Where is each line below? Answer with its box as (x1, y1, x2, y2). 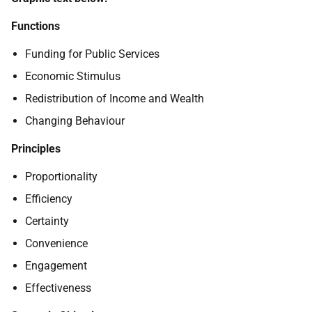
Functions (11, 19, 60, 33)
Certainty (25, 214, 69, 228)
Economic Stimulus (25, 70, 120, 84)
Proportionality (25, 170, 97, 184)
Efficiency (25, 192, 72, 206)
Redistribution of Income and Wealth (25, 92, 204, 106)
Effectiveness (25, 281, 91, 295)
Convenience (25, 237, 88, 251)
